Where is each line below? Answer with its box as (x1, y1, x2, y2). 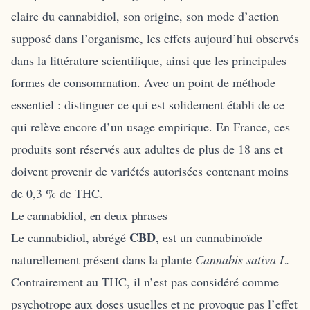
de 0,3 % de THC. (11, 184, 103, 201)
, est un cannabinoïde (156, 228, 262, 246)
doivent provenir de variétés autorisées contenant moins (11, 162, 289, 179)
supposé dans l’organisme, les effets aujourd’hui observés (11, 29, 299, 46)
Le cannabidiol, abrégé (11, 228, 129, 246)
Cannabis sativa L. (195, 250, 290, 268)
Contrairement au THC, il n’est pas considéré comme (11, 273, 279, 290)
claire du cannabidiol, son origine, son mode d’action (11, 7, 279, 24)
